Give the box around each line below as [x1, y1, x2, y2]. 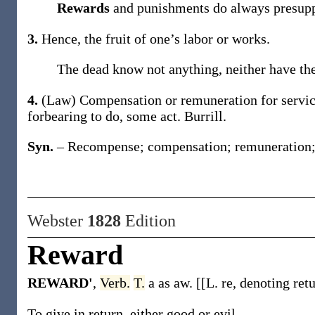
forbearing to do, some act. [27, 108, 184, 124]
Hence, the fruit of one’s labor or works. [41, 31, 270, 46]
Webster [27, 212, 87, 230]
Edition [121, 212, 176, 230]
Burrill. [184, 108, 226, 124]
